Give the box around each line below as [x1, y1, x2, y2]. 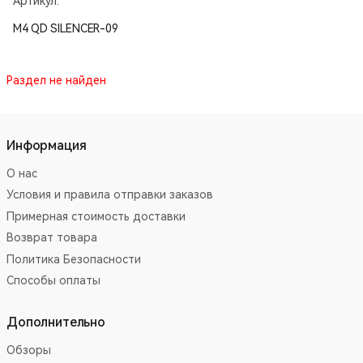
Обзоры [6, 343, 51, 357]
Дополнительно [6, 314, 105, 330]
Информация [6, 137, 87, 153]
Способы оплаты [6, 274, 100, 288]
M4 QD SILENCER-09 [13, 21, 118, 35]
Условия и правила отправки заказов [6, 188, 213, 202]
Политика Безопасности [6, 252, 141, 266]
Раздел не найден [6, 73, 106, 87]
